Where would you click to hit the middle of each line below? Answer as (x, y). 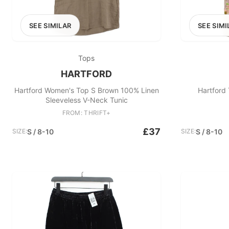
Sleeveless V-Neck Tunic (86, 100)
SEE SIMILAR (50, 26)
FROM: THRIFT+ (86, 113)
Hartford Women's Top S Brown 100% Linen (86, 90)
